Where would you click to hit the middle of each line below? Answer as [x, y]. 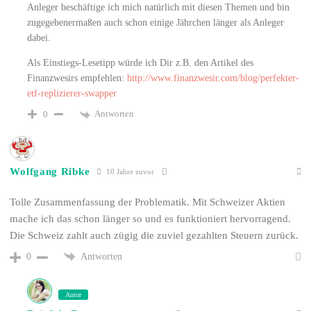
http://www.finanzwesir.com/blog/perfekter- [213, 78]
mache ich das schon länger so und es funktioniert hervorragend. [151, 218]
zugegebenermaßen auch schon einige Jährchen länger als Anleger [156, 23]
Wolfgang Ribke [50, 171]
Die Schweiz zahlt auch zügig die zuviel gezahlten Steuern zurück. [154, 235]
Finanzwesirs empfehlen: [77, 78]
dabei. [39, 38]
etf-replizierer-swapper [72, 94]
